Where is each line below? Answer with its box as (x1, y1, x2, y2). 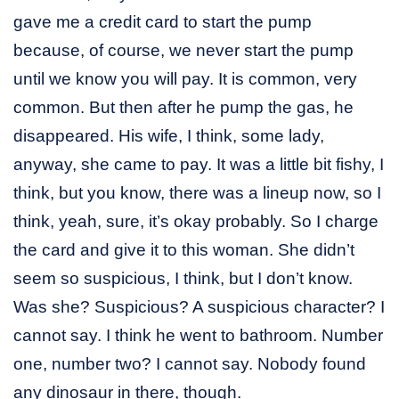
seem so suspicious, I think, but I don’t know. (13, 268, 353, 288)
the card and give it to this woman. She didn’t (13, 240, 354, 259)
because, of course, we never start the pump (13, 40, 354, 60)
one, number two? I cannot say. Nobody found (13, 354, 366, 373)
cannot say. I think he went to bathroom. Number (13, 325, 383, 345)
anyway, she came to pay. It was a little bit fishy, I (13, 154, 384, 174)
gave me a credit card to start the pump (13, 12, 312, 31)
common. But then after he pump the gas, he (13, 97, 354, 117)
